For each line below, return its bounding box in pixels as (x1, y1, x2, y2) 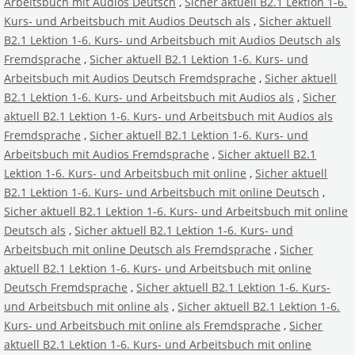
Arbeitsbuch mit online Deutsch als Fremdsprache (4, 241, 271, 257)
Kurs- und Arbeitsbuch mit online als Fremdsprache (4, 317, 281, 333)
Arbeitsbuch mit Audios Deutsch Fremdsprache (4, 70, 256, 86)
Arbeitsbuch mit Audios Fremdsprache (4, 146, 209, 162)
